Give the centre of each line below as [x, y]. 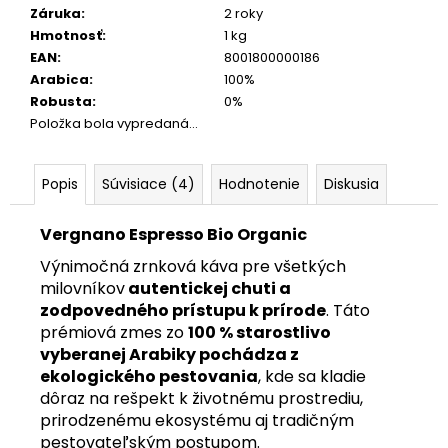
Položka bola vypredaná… [114, 123]
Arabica [59, 79]
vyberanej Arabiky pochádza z [169, 354]
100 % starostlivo [259, 332]
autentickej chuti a [208, 288]
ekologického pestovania [149, 376]
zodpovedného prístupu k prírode [183, 310]
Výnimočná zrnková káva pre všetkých [193, 266]
